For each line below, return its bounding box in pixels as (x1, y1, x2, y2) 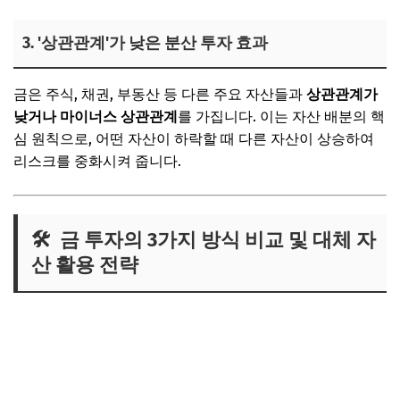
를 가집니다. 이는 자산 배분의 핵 (178, 107, 385, 125)
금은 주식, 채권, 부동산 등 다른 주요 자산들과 (13, 85, 306, 103)
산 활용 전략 (31, 252, 138, 277)
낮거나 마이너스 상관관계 (13, 107, 178, 125)
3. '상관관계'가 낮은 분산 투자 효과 (22, 32, 268, 53)
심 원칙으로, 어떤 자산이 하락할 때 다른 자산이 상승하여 (13, 129, 374, 147)
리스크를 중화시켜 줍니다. (13, 152, 181, 170)
